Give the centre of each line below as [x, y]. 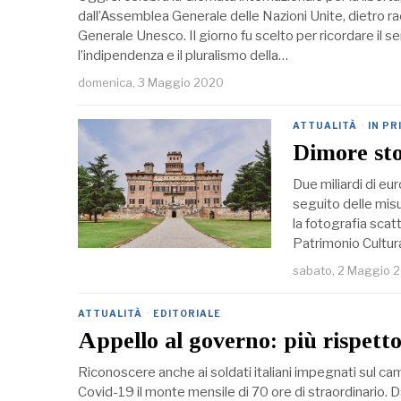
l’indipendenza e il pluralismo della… [183, 56]
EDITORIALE [187, 314]
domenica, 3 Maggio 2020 [151, 83]
